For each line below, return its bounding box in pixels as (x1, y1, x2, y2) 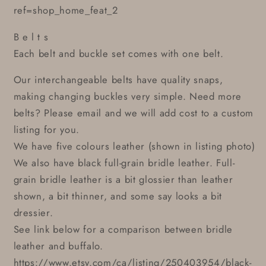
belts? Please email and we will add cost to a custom (13, 106, 254, 121)
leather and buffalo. (13, 239, 103, 254)
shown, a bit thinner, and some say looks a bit (13, 189, 222, 204)
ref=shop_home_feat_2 (13, 3, 118, 18)
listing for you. (13, 122, 80, 137)
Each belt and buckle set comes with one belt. (13, 46, 224, 61)
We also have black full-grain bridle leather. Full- (13, 156, 235, 170)
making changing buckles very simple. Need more (13, 89, 242, 104)
